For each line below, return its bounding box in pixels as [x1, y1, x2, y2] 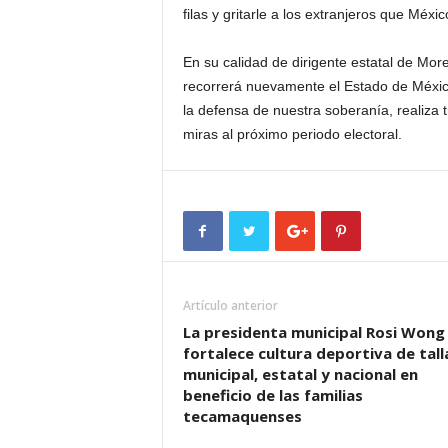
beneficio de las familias [182, 385, 363, 405]
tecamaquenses [182, 406, 302, 426]
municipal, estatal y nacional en [182, 364, 418, 384]
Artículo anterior [182, 297, 278, 314]
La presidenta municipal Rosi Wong [182, 322, 445, 342]
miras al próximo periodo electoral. [182, 126, 402, 142]
